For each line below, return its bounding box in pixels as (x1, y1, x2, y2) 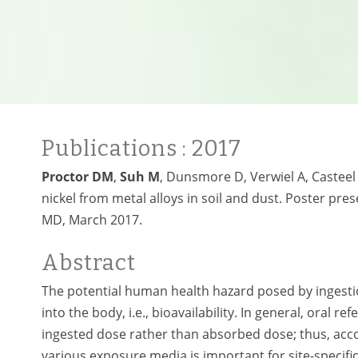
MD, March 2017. (42, 211, 142, 229)
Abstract (42, 250, 136, 276)
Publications (42, 136, 182, 161)
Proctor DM (42, 168, 113, 185)
